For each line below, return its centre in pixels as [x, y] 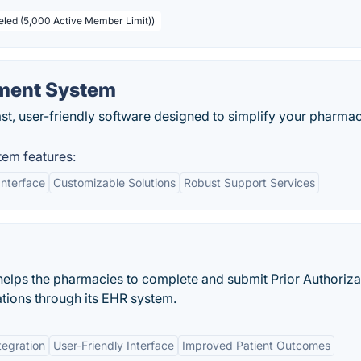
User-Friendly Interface [114, 345]
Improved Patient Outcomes [256, 345]
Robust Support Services [249, 183]
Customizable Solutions [114, 183]
